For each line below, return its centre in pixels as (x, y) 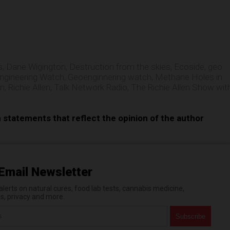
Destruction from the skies (120, 66)
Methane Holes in (189, 77)
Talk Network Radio (91, 87)
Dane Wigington (36, 66)
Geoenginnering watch (110, 77)
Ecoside (189, 66)
